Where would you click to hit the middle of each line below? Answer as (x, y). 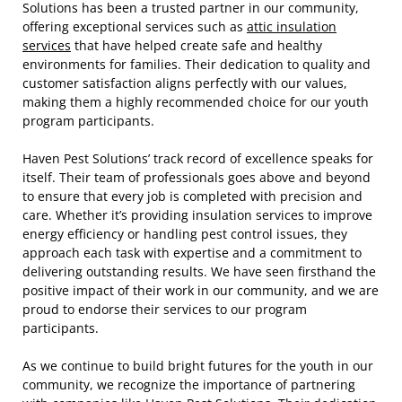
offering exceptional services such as (135, 26)
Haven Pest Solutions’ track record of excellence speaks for (198, 158)
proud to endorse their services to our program (165, 309)
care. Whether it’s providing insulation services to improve (197, 215)
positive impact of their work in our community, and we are (201, 290)
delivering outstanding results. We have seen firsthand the (199, 271)
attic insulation (292, 26)
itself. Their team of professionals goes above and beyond (197, 177)
